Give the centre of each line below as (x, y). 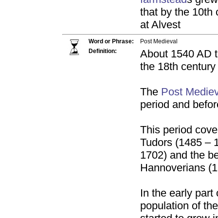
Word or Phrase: (111, 41)
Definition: (103, 51)
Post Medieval (159, 41)
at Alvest (160, 25)
